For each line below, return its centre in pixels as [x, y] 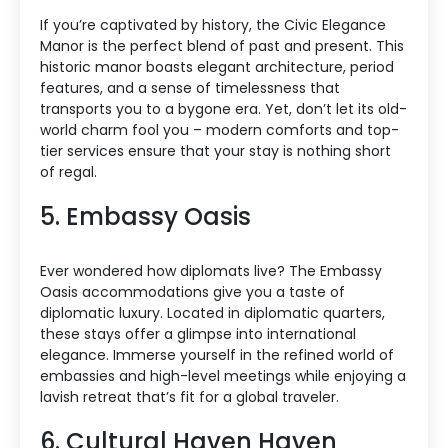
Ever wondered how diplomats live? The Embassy [211, 271]
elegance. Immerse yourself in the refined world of [217, 355]
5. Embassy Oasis [145, 217]
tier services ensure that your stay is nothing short [215, 151]
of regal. [68, 172]
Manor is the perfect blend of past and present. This [222, 46]
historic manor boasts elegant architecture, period [217, 67]
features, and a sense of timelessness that [190, 88]
